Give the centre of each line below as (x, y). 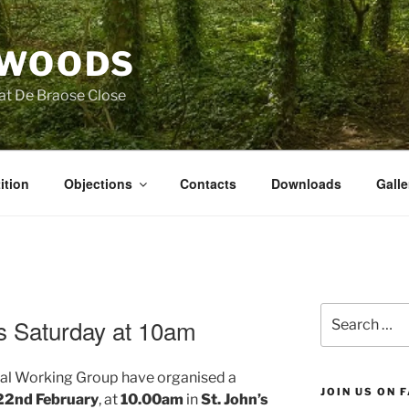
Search (341, 312)
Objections (98, 183)
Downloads (306, 183)
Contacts (208, 183)
